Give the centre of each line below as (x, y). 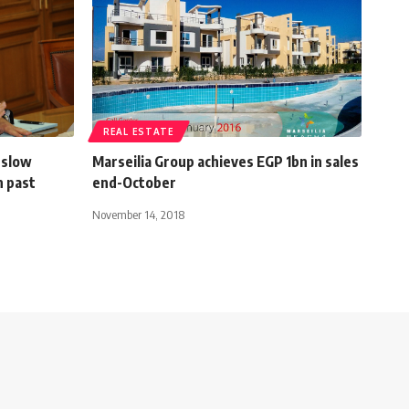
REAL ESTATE (139, 131)
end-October (134, 182)
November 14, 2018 (138, 214)
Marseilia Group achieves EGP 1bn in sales (225, 161)
